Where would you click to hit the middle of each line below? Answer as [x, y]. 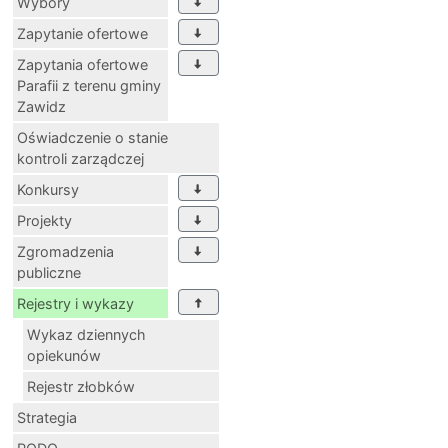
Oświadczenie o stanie [92, 137]
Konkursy [48, 189]
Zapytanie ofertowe [82, 33]
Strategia [47, 417]
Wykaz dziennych [86, 334]
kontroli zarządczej [80, 158]
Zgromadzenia [65, 251]
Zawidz [41, 106]
